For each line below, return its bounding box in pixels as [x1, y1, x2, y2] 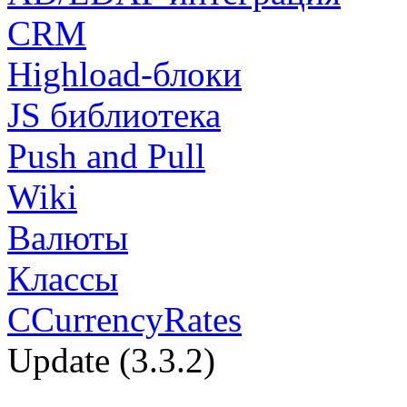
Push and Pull [7, 136, 205, 175]
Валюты [7, 218, 128, 257]
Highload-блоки [7, 55, 242, 94]
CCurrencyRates [7, 300, 242, 339]
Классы [7, 259, 118, 298]
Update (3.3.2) [7, 341, 215, 380]
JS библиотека [7, 95, 221, 134]
